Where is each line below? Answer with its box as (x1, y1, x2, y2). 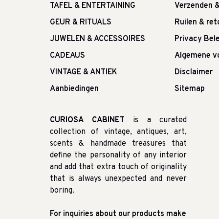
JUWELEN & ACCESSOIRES (50, 34, 145, 44)
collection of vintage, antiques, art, (50, 127, 187, 137)
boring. (50, 186, 74, 196)
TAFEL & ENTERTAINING (50, 1, 135, 11)
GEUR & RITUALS (50, 18, 111, 27)
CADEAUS (50, 51, 85, 61)
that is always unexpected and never (50, 174, 187, 184)
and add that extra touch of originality (50, 162, 187, 172)
